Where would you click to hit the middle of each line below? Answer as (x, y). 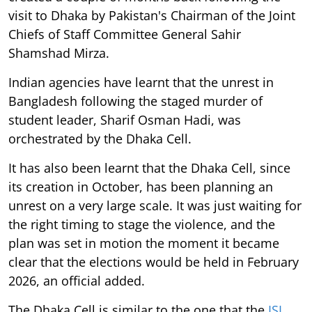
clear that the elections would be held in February (154, 262)
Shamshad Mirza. (59, 53)
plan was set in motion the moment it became (144, 243)
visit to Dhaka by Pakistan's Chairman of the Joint (152, 15)
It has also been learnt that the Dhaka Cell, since (149, 167)
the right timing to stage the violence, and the (142, 224)
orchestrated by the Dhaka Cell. (100, 138)
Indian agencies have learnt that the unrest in (141, 82)
